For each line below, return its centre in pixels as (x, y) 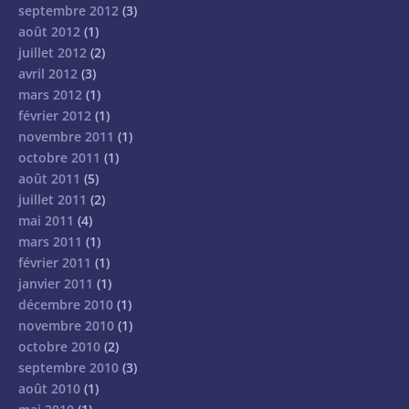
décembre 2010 (66, 304)
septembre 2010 (68, 367)
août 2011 (49, 178)
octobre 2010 (59, 346)
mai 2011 (46, 220)
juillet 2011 (52, 199)
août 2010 (49, 388)
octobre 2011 (59, 157)
